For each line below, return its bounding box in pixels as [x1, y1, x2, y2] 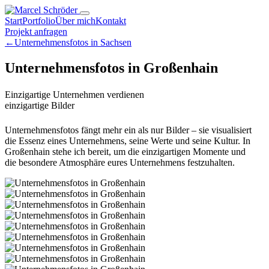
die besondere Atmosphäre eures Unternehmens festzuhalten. [5, 157, 235, 168]
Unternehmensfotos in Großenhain [5, 59, 218, 76]
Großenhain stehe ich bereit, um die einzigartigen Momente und [5, 146, 246, 157]
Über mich [55, 16, 95, 26]
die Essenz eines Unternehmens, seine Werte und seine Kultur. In [5, 135, 250, 146]
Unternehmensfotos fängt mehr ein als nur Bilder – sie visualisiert [5, 124, 252, 135]
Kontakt [95, 16, 126, 26]
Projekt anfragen [5, 26, 67, 37]
